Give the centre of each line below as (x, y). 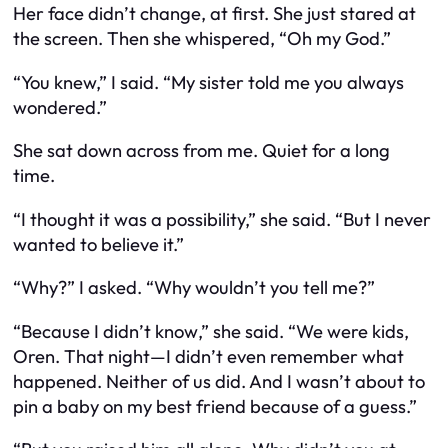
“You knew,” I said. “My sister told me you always (208, 82)
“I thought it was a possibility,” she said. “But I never (222, 219)
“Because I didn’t (84, 331)
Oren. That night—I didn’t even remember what (208, 356)
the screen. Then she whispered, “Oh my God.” (202, 39)
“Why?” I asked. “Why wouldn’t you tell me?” (194, 288)
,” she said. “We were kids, (303, 331)
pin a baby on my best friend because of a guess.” (215, 406)
